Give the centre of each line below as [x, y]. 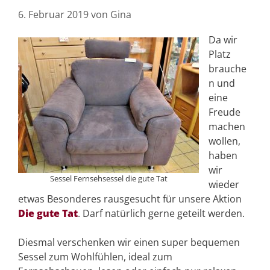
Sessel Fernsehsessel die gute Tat [108, 178]
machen [227, 126]
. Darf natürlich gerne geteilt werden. [161, 213]
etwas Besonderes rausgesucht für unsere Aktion [130, 199]
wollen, [224, 141]
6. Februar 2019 [53, 14]
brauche [228, 68]
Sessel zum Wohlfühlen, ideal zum [95, 256]
